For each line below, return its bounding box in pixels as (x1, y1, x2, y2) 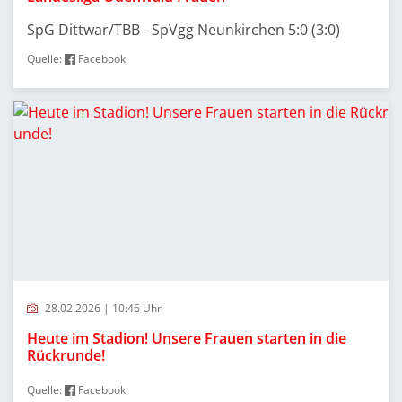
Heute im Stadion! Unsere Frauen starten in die (27, 328, 346, 348)
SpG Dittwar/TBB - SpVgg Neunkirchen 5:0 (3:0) (27, 20, 340, 39)
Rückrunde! (27, 345, 105, 365)
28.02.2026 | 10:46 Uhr (42, 301, 162, 316)
